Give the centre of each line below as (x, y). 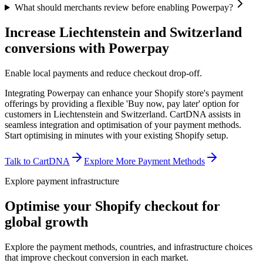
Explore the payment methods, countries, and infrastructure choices (129, 247)
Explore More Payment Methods (144, 161)
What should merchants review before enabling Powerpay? (124, 8)
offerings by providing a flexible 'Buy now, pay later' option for (122, 103)
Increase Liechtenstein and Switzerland (123, 33)
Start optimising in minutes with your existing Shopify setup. (117, 135)
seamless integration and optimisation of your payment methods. (123, 124)
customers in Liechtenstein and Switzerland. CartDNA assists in (123, 114)
